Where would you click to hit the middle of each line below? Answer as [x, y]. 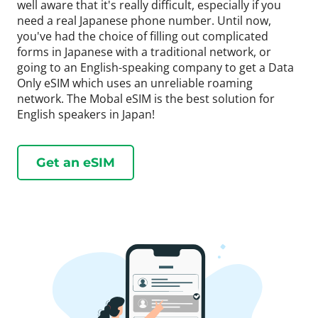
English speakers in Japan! [86, 114]
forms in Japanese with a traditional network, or [144, 51]
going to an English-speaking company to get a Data [155, 67]
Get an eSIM [76, 162]
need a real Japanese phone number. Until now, [144, 20]
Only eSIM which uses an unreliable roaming [135, 83]
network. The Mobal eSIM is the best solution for [146, 98]
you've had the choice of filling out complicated [143, 36]
